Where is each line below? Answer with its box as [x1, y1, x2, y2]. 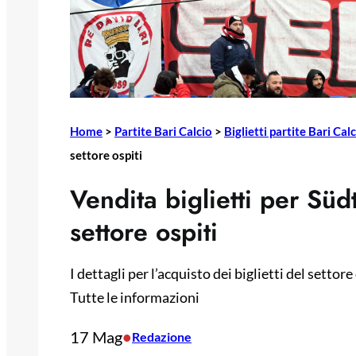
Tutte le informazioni [70, 288, 199, 307]
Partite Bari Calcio [114, 124, 212, 138]
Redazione [132, 329, 192, 345]
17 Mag [70, 327, 122, 347]
